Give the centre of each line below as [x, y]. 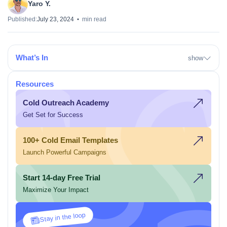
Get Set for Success [53, 115]
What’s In [32, 58]
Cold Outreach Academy [66, 103]
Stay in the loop [63, 217]
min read [94, 19]
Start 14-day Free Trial [62, 178]
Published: [22, 19]
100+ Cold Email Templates [71, 141]
